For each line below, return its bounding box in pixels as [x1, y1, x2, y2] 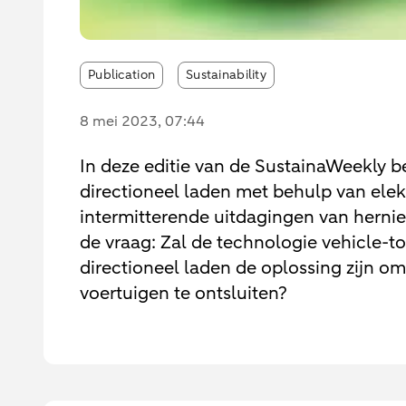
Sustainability [186, 65, 267, 83]
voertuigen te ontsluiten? [80, 280, 287, 305]
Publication [88, 65, 156, 83]
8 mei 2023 [80, 111, 158, 131]
